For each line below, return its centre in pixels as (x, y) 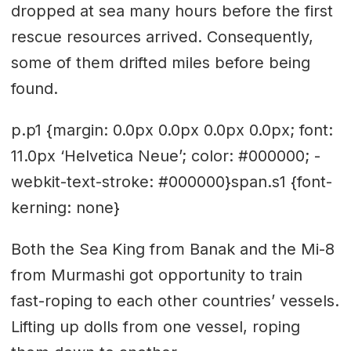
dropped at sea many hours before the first (172, 11)
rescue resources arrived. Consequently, (162, 37)
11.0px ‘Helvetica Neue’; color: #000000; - (165, 156)
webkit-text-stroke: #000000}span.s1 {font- (171, 182)
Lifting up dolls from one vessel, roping (155, 327)
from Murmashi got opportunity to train (156, 275)
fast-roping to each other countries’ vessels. (175, 301)
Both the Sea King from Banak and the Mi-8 (172, 250)
